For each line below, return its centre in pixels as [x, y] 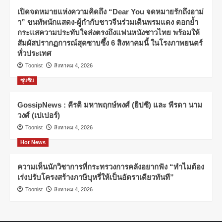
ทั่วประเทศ [34, 53]
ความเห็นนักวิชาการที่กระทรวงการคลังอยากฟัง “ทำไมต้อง [111, 166]
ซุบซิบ [27, 80]
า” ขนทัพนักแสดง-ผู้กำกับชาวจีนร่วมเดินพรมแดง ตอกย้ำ [108, 22]
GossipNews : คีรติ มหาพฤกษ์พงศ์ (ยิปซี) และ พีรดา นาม [110, 105]
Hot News [33, 142]
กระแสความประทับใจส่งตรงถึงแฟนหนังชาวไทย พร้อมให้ [109, 32]
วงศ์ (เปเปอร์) [39, 115]
